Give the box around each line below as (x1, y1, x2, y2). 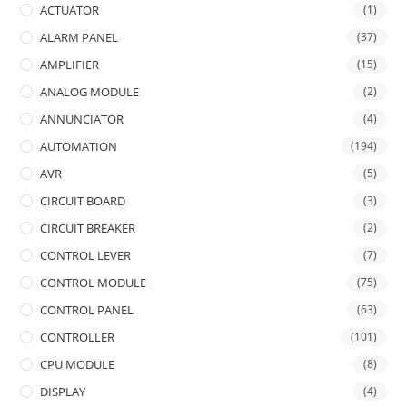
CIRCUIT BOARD (40, 193, 126, 210)
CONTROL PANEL (40, 302, 134, 319)
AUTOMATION (40, 138, 118, 155)
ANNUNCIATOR (40, 111, 124, 128)
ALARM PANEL (40, 29, 119, 46)
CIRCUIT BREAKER (40, 220, 136, 237)
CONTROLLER (40, 329, 115, 346)
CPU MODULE (40, 356, 115, 373)
